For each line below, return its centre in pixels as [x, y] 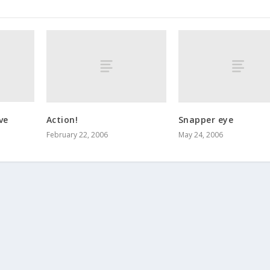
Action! [62, 119]
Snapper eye [206, 119]
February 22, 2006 [77, 134]
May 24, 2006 [200, 134]
